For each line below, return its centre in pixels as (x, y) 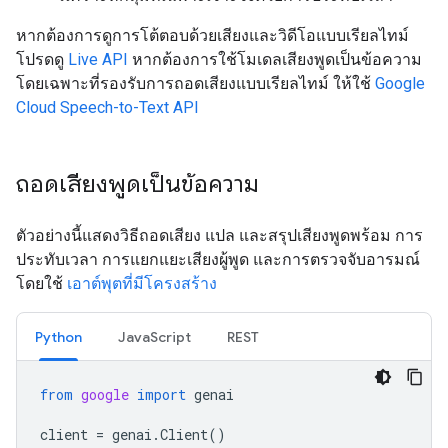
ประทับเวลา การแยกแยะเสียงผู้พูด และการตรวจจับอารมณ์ (218, 259)
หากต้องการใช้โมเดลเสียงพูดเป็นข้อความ (275, 59)
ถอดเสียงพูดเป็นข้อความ (137, 184)
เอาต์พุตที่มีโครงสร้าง (142, 283)
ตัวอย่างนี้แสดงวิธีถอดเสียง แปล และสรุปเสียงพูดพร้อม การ (219, 235)
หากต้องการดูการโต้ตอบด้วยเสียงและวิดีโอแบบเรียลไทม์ (212, 35)
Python (58, 337)
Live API (98, 59)
